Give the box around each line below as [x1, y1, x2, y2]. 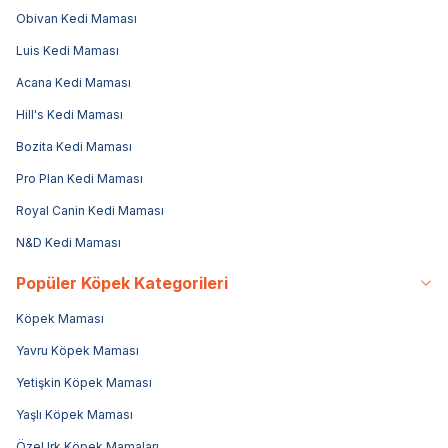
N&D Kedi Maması [16, 234, 121, 250]
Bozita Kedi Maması [16, 138, 132, 154]
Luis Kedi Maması [16, 42, 119, 58]
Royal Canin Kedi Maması [16, 202, 164, 218]
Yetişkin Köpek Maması [16, 374, 152, 390]
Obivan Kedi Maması [16, 10, 137, 26]
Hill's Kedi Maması [16, 106, 123, 122]
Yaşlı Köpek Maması [16, 406, 133, 422]
